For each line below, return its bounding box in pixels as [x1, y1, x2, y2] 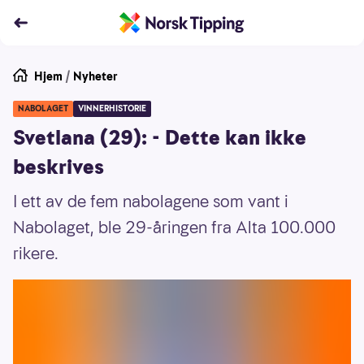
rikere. [13, 242, 63, 265]
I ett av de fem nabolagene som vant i [13, 190, 288, 213]
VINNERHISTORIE [78, 102, 146, 115]
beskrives [13, 154, 104, 181]
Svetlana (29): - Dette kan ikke [13, 124, 306, 152]
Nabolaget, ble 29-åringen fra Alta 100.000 [13, 216, 336, 239]
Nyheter [73, 68, 118, 84]
